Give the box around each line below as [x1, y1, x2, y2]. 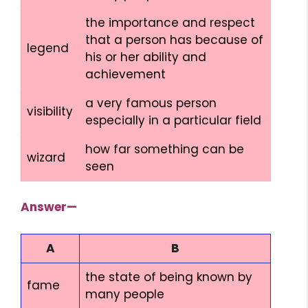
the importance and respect [85, 14, 255, 31]
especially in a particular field [85, 111, 261, 129]
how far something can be [85, 140, 244, 157]
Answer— [21, 199, 77, 215]
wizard [27, 148, 65, 166]
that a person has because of [85, 31, 263, 48]
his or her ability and [85, 48, 206, 65]
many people [85, 285, 164, 302]
